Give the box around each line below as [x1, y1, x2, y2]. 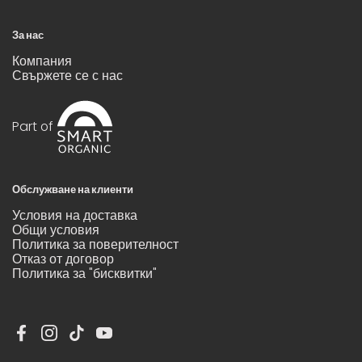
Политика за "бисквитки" [12, 263, 157, 283]
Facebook [21, 330, 82, 349]
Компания [12, 51, 72, 70]
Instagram [48, 330, 113, 349]
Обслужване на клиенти [12, 181, 133, 197]
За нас [12, 27, 44, 43]
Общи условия [12, 220, 99, 239]
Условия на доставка [12, 205, 137, 225]
